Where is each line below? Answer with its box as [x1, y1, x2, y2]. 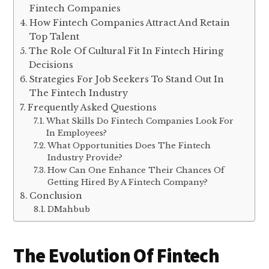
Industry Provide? [47, 152, 122, 163]
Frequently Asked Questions [28, 101, 157, 113]
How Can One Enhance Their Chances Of [47, 165, 225, 175]
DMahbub [47, 204, 90, 214]
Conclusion [29, 190, 83, 201]
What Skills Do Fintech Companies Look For [46, 115, 234, 126]
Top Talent [29, 31, 80, 42]
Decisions [29, 59, 74, 70]
